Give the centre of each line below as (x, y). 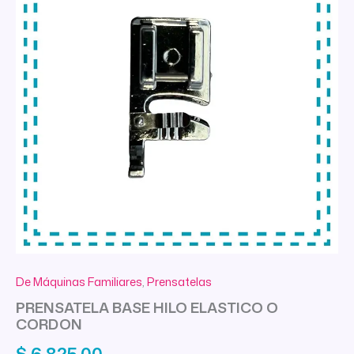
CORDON (49, 324)
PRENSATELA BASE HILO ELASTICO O (147, 307)
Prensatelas (179, 282)
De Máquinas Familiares (79, 282)
